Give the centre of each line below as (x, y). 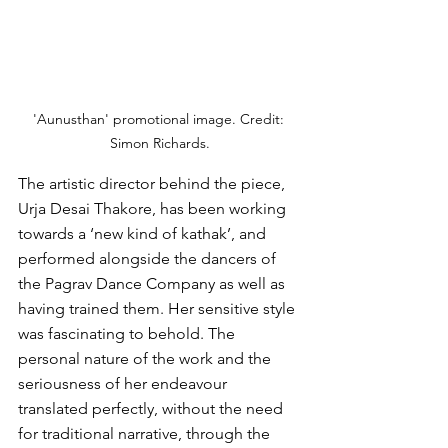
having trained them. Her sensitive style (158, 309)
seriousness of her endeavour (124, 384)
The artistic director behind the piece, (153, 184)
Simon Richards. (160, 143)
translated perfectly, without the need (152, 409)
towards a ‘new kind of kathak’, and (144, 234)
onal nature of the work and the (162, 359)
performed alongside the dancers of (149, 259)
